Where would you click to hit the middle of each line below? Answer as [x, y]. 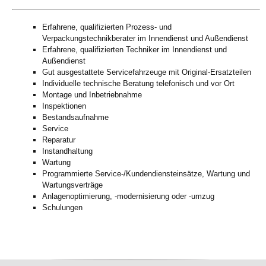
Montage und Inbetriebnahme [92, 95]
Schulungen [62, 208]
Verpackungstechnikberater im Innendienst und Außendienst [145, 39]
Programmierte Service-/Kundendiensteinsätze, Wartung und [146, 174]
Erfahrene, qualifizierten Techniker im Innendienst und [134, 50]
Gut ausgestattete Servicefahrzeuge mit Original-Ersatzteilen [147, 72]
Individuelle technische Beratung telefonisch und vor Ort [138, 84]
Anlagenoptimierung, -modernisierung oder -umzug [128, 197]
